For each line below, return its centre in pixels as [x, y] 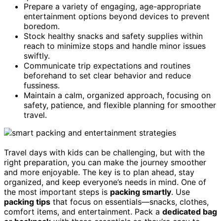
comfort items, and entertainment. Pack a [83, 211]
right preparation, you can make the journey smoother [105, 162]
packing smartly [141, 192]
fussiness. [42, 85]
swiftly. [37, 55]
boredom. [42, 26]
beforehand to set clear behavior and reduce [107, 75]
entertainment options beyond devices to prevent [117, 16]
